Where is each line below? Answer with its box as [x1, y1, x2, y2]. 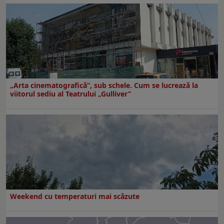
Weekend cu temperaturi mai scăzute [10, 191, 139, 201]
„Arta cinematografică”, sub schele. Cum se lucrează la [10, 80, 198, 90]
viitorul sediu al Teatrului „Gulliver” [10, 88, 131, 98]
